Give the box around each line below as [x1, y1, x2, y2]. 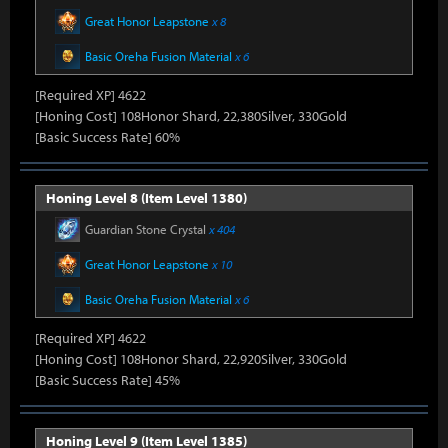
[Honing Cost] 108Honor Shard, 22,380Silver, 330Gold [35, 107, 347, 125]
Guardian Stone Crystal [85, 221, 209, 237]
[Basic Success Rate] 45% [35, 371, 180, 389]
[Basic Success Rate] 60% [35, 128, 180, 146]
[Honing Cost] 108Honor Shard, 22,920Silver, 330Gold [35, 350, 347, 368]
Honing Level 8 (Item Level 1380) [46, 189, 247, 207]
